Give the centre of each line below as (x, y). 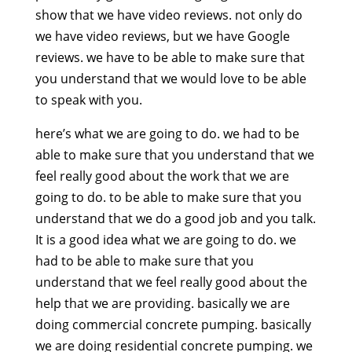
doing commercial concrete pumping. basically (173, 325)
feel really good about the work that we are (162, 176)
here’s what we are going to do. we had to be (167, 134)
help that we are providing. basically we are (162, 304)
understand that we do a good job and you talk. (175, 219)
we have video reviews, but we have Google (162, 37)
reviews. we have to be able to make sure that (170, 58)
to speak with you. (88, 100)
